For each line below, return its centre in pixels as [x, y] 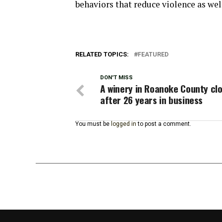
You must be [93, 124]
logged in [124, 124]
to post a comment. [164, 124]
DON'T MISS [116, 78]
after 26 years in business [152, 100]
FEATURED [153, 54]
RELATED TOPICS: [102, 54]
